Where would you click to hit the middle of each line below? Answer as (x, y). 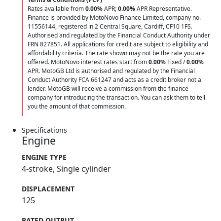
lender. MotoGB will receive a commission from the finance (108, 88)
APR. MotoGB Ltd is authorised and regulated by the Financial (111, 71)
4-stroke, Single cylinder (66, 168)
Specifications (44, 130)
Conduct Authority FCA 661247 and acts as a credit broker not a (114, 79)
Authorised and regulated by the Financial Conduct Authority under (119, 35)
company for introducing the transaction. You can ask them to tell (116, 97)
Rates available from (56, 8)
